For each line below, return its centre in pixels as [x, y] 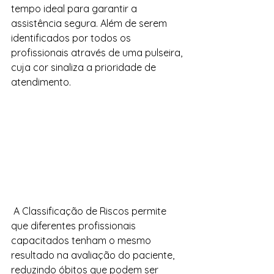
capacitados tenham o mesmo [82, 241]
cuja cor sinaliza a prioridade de [85, 67]
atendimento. [42, 82]
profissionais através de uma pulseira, [98, 52]
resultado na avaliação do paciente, [94, 255]
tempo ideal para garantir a [75, 8]
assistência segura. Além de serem [90, 23]
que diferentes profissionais [75, 226]
